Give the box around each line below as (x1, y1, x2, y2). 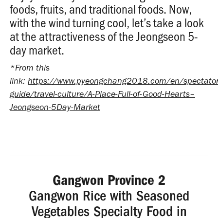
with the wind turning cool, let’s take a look (10, 14, 204, 31)
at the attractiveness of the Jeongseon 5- (10, 28, 198, 45)
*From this (10, 62, 50, 73)
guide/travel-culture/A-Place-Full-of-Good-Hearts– (10, 89, 195, 100)
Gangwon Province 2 (53, 172, 165, 189)
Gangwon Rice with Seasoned (29, 187, 189, 205)
